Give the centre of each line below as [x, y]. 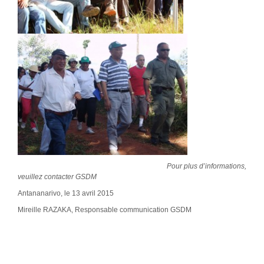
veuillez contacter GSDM [57, 177]
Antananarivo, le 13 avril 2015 [66, 194]
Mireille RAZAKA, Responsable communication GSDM [105, 210]
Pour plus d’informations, [132, 166]
